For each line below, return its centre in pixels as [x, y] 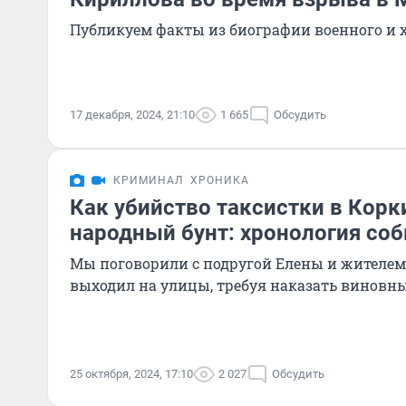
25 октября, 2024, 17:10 [131, 374]
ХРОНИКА [220, 180]
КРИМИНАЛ [148, 180]
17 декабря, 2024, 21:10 [132, 115]
